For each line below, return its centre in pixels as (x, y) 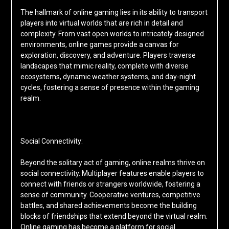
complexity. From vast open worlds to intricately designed (112, 33)
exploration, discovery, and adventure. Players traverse (108, 55)
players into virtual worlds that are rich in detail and (101, 23)
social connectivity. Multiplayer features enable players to (112, 173)
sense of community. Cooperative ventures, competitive (110, 194)
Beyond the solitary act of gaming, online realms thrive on (112, 162)
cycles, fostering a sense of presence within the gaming (110, 87)
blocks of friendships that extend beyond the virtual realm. (114, 216)
